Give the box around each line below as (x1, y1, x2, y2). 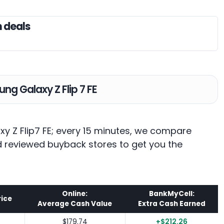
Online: (62, 188, 87, 198)
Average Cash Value (37, 198, 112, 208)
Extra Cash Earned (137, 198, 205, 208)
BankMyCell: (148, 188, 194, 198)
